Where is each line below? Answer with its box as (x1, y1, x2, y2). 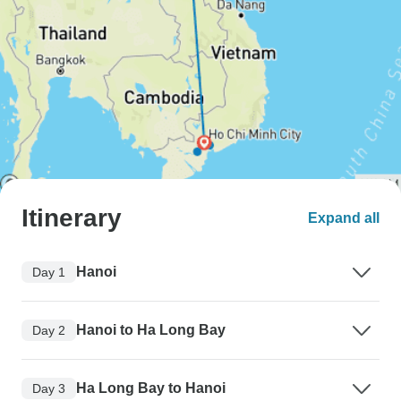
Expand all (308, 210, 380, 226)
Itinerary (21, 204, 122, 233)
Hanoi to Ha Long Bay (76, 322, 226, 338)
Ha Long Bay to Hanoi (76, 380, 226, 397)
